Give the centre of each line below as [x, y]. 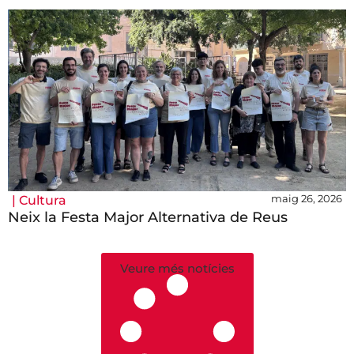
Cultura [43, 201]
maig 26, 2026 [307, 199]
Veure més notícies [177, 269]
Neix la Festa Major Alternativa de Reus [148, 218]
